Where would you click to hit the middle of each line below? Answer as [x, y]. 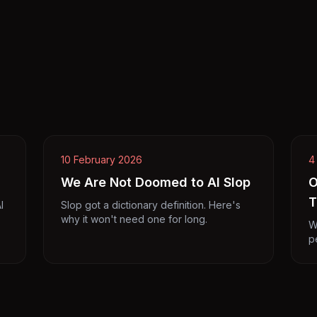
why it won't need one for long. [134, 219]
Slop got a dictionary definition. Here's [151, 205]
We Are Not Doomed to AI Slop [156, 182]
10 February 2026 [102, 160]
